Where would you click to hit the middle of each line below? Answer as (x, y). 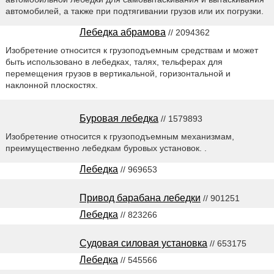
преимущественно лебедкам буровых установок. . (106, 148)
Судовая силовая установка (143, 243)
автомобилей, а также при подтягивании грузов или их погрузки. (134, 11)
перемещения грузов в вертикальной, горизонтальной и (118, 73)
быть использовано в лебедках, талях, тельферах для (114, 61)
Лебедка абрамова (123, 32)
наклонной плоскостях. (51, 85)
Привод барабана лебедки (140, 198)
